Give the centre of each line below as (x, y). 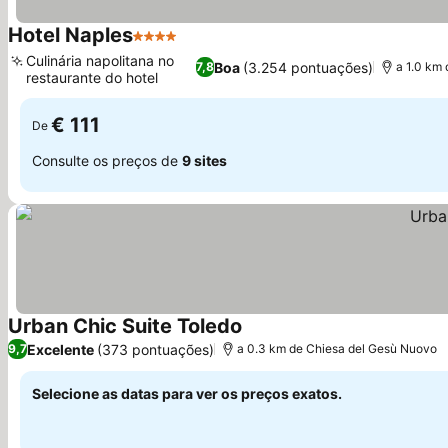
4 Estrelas (169, 46)
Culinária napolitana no (100, 60)
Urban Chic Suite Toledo (125, 326)
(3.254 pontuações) (307, 67)
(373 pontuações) (155, 349)
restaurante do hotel (92, 77)
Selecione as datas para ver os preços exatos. (187, 393)
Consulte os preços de (107, 160)
